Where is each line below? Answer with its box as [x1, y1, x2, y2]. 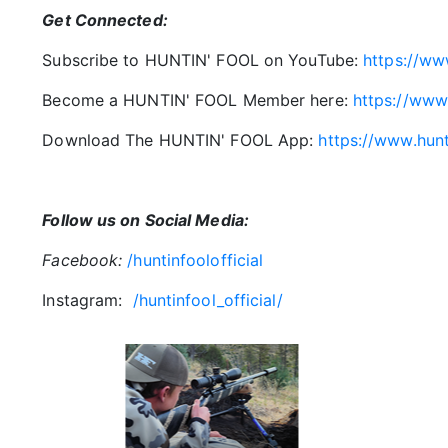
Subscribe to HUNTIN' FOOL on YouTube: [42, 50, 364, 70]
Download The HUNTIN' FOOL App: [42, 130, 319, 150]
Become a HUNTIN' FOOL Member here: [42, 90, 353, 110]
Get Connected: [42, 10, 168, 30]
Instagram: [42, 290, 123, 310]
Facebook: [42, 250, 123, 270]
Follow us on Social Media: [42, 210, 249, 230]
